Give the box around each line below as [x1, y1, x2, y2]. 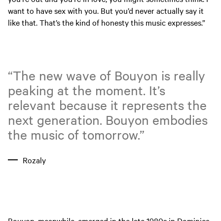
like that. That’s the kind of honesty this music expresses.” [8, 17, 207, 28]
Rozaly [23, 154, 46, 165]
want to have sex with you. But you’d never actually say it [8, 5, 204, 16]
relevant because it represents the [8, 96, 207, 113]
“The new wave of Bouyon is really [8, 67, 205, 83]
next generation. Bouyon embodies [8, 111, 208, 128]
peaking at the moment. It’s [8, 81, 165, 98]
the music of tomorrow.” [8, 126, 145, 143]
